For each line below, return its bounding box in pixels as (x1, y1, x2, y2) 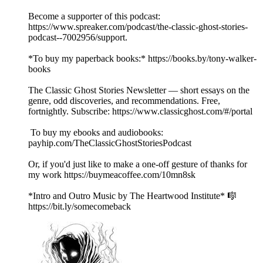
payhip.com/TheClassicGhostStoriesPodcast (28, 138, 191, 149)
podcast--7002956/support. (28, 32, 127, 43)
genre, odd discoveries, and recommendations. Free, (28, 96, 220, 106)
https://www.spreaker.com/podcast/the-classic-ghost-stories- (28, 22, 248, 32)
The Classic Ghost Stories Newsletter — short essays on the (28, 85, 249, 96)
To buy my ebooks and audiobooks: (28, 127, 163, 138)
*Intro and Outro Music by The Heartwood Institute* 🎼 (28, 191, 237, 201)
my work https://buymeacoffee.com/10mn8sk (28, 170, 198, 180)
